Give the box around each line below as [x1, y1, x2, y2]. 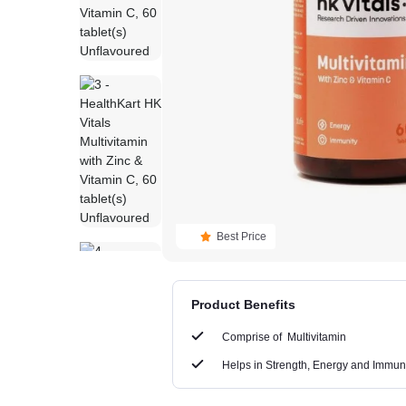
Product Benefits [191, 296, 296, 312]
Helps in [222, 358, 264, 372]
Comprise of [222, 330, 288, 343]
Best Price [217, 229, 266, 243]
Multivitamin [287, 330, 347, 343]
